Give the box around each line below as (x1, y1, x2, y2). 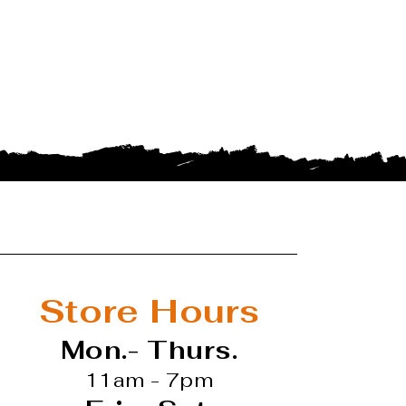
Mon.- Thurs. (60, 333, 238, 366)
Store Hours (38, 290, 260, 333)
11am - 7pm (84, 367, 214, 392)
